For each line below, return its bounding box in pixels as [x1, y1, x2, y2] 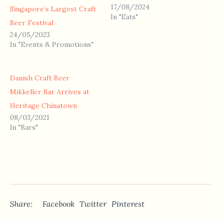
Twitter [79, 199, 107, 209]
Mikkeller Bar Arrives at [10, 87, 89, 96]
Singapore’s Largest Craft [10, 4, 96, 13]
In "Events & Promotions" [10, 40, 94, 49]
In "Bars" [10, 123, 38, 132]
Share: [10, 199, 33, 209]
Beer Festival [10, 18, 53, 27]
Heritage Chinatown [10, 101, 77, 110]
